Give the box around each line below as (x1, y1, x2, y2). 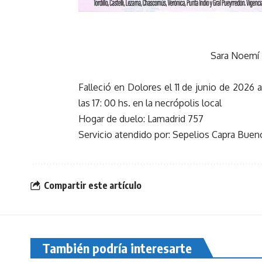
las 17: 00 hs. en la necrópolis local (78, 97, 222, 109)
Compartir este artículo (44, 179, 142, 191)
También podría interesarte (42, 239, 192, 256)
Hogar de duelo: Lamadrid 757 (78, 113, 204, 125)
